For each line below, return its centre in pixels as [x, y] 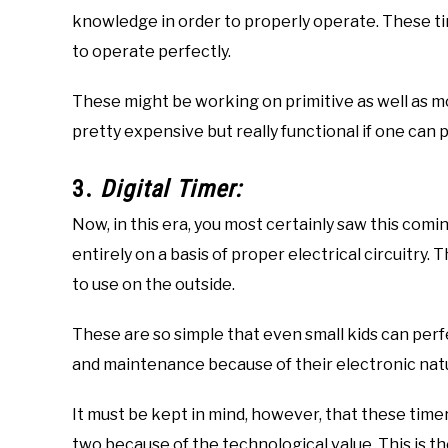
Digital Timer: [171, 189]
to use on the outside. [153, 285]
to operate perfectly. [151, 52]
